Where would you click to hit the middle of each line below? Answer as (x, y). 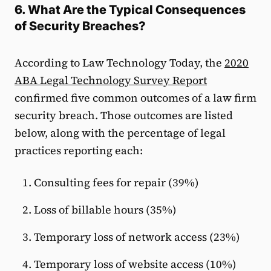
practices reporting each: (79, 150)
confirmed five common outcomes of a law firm (135, 97)
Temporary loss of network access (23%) (137, 237)
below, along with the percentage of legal (120, 132)
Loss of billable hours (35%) (105, 209)
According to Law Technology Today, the (119, 62)
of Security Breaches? (80, 26)
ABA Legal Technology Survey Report (111, 80)
